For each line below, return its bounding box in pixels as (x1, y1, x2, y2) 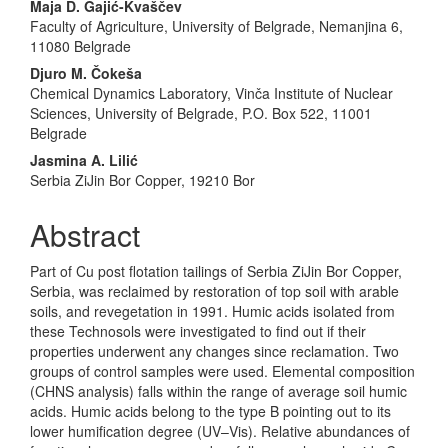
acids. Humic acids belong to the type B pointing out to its (30, 401, 391, 422)
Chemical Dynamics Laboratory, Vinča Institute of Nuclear (30, 83, 393, 104)
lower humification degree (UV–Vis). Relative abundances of (30, 421, 410, 442)
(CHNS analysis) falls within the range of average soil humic (30, 381, 407, 402)
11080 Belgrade (30, 36, 131, 57)
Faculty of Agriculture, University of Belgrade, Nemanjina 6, (30, 16, 403, 37)
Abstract (30, 213, 140, 257)
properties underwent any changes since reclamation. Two (30, 341, 399, 362)
